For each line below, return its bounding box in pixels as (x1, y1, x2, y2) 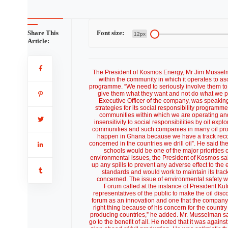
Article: (27, 37, 49, 45)
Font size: (96, 29, 124, 37)
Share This (27, 29, 59, 37)
